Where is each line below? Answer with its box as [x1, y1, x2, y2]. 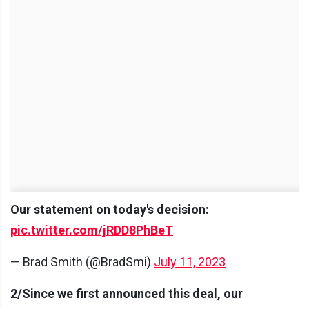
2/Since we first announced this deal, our [10, 286, 243, 301]
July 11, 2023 [154, 254, 226, 269]
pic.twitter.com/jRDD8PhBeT [10, 222, 173, 237]
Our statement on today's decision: [10, 201, 209, 217]
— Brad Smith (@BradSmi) [10, 254, 154, 269]
